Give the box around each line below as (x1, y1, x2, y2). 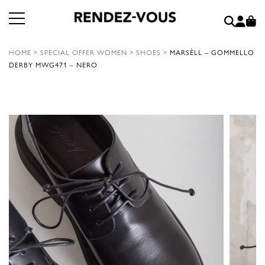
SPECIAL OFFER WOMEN (40, 47, 127, 57)
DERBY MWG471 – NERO (9, 59, 98, 70)
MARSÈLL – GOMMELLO (170, 47, 254, 57)
